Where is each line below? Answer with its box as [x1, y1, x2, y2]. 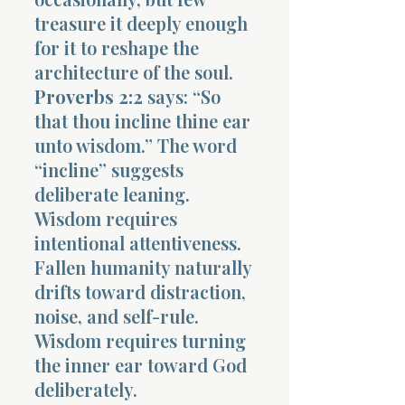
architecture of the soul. [34, 59, 233, 84]
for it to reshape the [34, 34, 199, 60]
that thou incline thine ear [34, 108, 250, 133]
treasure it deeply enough [34, 10, 248, 35]
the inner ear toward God [34, 352, 247, 377]
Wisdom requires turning [34, 327, 246, 353]
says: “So [143, 83, 221, 108]
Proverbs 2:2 [34, 83, 143, 108]
